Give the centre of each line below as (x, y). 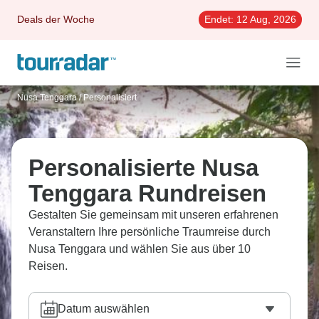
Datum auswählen (104, 309)
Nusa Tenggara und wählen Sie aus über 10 (140, 249)
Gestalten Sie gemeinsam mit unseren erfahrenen (153, 215)
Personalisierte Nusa (143, 168)
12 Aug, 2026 (265, 19)
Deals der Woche (56, 19)
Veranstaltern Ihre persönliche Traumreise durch (150, 232)
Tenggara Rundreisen (147, 193)
